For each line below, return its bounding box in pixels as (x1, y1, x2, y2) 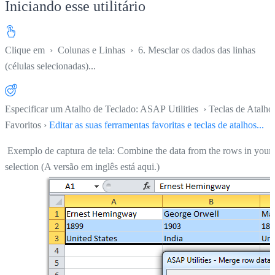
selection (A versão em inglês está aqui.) (5, 161, 160, 172)
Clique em (5, 44, 47, 55)
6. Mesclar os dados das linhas (138, 44, 255, 55)
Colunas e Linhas (58, 44, 125, 55)
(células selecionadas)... (5, 60, 96, 71)
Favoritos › (5, 119, 49, 130)
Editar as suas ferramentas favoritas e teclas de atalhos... (49, 119, 264, 130)
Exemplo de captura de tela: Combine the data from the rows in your (5, 145, 272, 156)
